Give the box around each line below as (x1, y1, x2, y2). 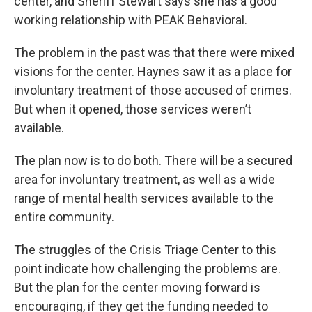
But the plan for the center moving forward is (14, 280, 260, 295)
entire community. (14, 210, 114, 224)
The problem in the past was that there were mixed (14, 45, 295, 60)
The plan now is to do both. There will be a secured (14, 153, 292, 168)
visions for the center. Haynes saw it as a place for (14, 64, 292, 79)
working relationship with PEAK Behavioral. (14, 13, 247, 27)
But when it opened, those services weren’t (14, 102, 251, 116)
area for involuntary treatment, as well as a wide (14, 172, 275, 187)
